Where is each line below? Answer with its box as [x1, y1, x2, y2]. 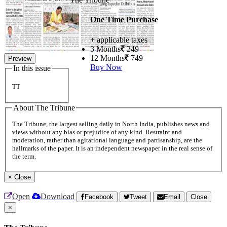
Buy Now [90, 62, 122, 71]
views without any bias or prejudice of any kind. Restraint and [12, 128, 182, 136]
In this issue [13, 64, 51, 72]
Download [41, 192, 74, 201]
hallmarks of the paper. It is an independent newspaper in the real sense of [12, 144, 212, 153]
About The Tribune [13, 103, 75, 112]
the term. [12, 153, 36, 161]
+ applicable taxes [90, 35, 147, 44]
